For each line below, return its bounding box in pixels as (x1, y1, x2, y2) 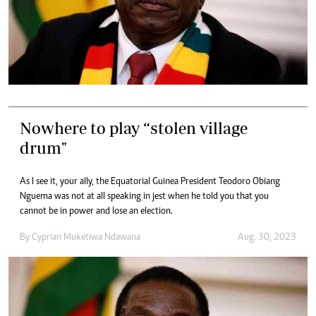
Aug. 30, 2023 (238, 232, 296, 243)
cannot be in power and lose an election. (20, 206, 173, 217)
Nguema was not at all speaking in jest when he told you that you (20, 191, 269, 202)
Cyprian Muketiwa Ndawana (32, 232, 140, 243)
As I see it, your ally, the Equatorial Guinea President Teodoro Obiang (20, 176, 280, 187)
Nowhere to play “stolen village (20, 118, 248, 138)
